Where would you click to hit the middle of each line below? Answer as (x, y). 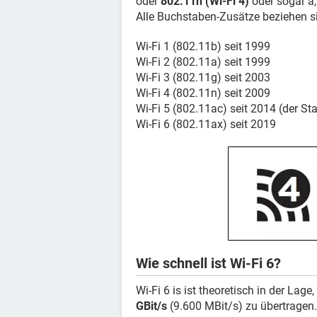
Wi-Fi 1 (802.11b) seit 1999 (203, 46)
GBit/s (151, 306)
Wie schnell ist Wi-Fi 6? (208, 263)
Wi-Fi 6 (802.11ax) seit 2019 (206, 124)
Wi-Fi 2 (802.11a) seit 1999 (203, 62)
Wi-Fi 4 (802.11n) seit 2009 (203, 93)
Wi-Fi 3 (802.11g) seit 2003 (203, 77)
